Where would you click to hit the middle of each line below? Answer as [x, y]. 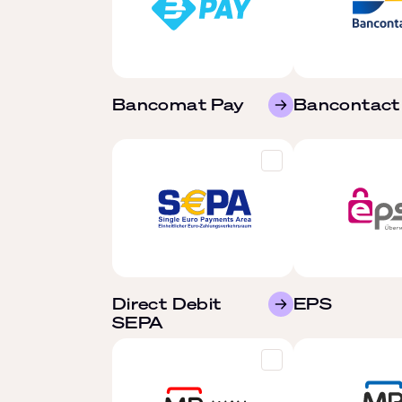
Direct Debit [167, 303]
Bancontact [347, 104]
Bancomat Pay [179, 104]
